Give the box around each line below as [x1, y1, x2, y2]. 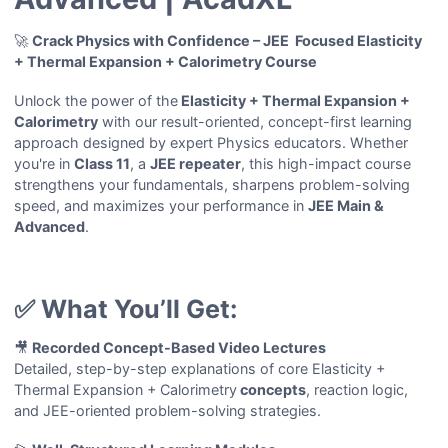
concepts [237, 380, 307, 398]
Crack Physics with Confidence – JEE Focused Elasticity [32, 32, 423, 50]
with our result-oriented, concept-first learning [98, 113, 413, 131]
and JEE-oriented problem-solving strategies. [14, 401, 322, 419]
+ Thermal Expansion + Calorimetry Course [14, 53, 318, 71]
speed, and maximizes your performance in [14, 197, 309, 215]
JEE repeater [150, 155, 242, 173]
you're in [14, 155, 75, 173]
